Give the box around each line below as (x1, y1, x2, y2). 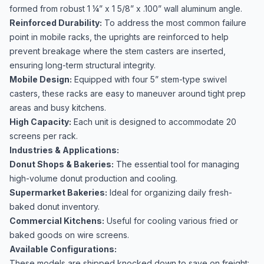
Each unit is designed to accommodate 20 (71, 117, 236, 127)
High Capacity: (9, 117, 71, 127)
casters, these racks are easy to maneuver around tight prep (9, 88, 246, 98)
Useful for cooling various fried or (104, 216, 238, 226)
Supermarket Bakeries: (9, 187, 107, 197)
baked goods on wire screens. (9, 230, 129, 240)
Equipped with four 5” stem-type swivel (72, 74, 227, 84)
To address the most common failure (102, 18, 246, 28)
